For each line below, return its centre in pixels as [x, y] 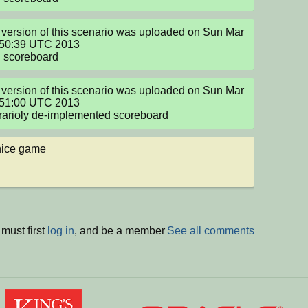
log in [61, 230]
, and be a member [120, 230]
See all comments [211, 230]
